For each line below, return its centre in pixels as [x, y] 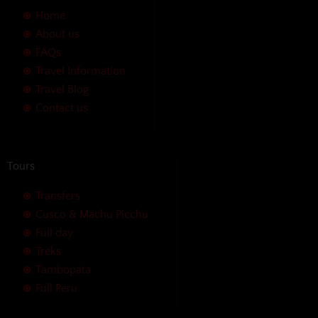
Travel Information [81, 71]
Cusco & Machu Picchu [92, 214]
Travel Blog [62, 89]
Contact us [62, 108]
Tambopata [63, 269]
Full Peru [56, 288]
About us [57, 34]
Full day [54, 232]
